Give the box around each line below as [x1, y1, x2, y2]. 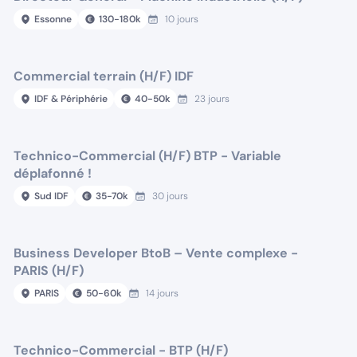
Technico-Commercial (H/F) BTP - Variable [14, 147, 282, 164]
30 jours [152, 190, 189, 202]
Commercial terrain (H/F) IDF [14, 68, 194, 84]
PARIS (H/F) [14, 262, 84, 279]
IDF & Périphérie [34, 92, 108, 105]
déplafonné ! [14, 165, 92, 182]
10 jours [165, 13, 199, 25]
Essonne [34, 13, 73, 25]
